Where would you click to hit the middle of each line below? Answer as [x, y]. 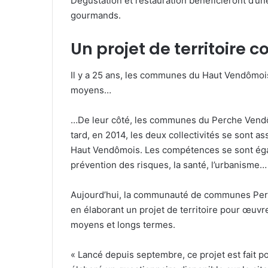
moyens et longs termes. [123, 225]
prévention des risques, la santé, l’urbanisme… [169, 165]
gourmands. [96, 15]
